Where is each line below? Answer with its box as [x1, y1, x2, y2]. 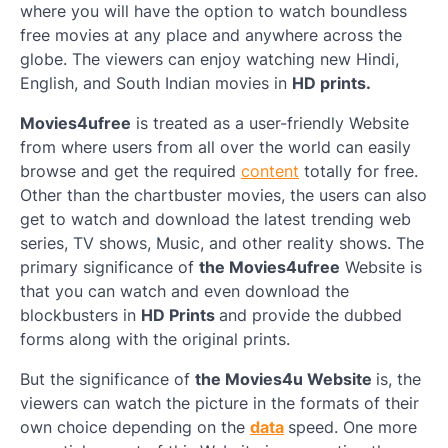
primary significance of [20, 257, 199, 278]
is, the [376, 369, 421, 390]
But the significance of [20, 369, 195, 390]
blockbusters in [20, 305, 141, 326]
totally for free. [299, 161, 418, 182]
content [241, 161, 299, 182]
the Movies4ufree [199, 257, 340, 278]
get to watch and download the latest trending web [20, 209, 411, 230]
